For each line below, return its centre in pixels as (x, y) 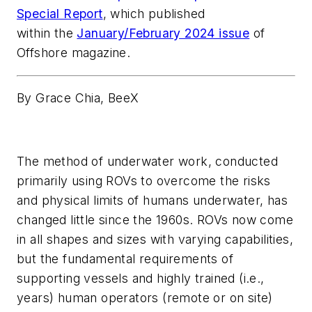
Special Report (60, 13)
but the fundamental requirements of (125, 259)
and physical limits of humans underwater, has (152, 201)
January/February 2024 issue (163, 33)
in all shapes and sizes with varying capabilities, (155, 240)
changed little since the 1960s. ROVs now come (155, 220)
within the (47, 33)
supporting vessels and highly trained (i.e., (141, 279)
